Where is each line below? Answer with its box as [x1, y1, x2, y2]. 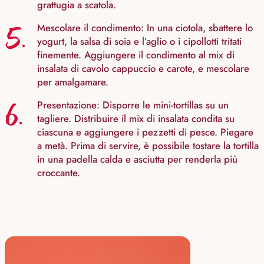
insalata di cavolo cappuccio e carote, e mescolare [37, 61, 249, 76]
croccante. [37, 166, 80, 180]
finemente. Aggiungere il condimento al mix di [37, 48, 235, 62]
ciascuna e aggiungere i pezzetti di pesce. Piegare [37, 125, 253, 140]
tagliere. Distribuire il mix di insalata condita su [37, 111, 235, 126]
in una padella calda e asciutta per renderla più [37, 152, 237, 167]
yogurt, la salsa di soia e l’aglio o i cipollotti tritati [37, 34, 242, 49]
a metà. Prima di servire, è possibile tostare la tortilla [37, 138, 259, 153]
